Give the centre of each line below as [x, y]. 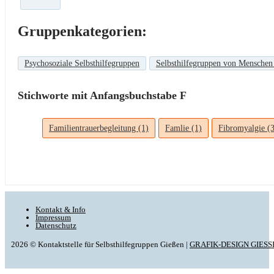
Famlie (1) [183, 128]
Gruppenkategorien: [82, 31]
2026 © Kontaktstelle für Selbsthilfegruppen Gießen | [100, 245]
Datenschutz [56, 226]
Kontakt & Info [61, 210]
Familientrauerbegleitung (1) [99, 128]
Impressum [53, 218]
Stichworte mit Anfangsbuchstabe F [102, 96]
